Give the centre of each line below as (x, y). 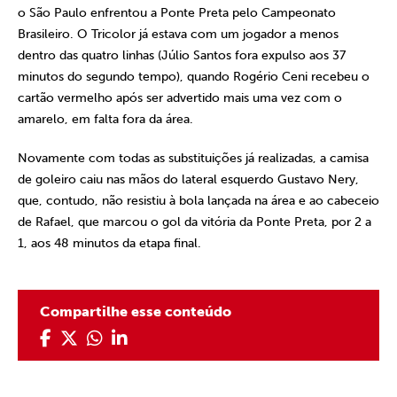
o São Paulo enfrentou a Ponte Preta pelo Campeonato (177, 13)
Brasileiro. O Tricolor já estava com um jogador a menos (178, 34)
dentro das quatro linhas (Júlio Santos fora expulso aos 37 (182, 55)
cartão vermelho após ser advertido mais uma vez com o (180, 98)
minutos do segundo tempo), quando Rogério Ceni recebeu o (194, 77)
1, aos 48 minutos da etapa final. (109, 243)
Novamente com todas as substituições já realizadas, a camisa (193, 158)
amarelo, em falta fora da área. (105, 119)
